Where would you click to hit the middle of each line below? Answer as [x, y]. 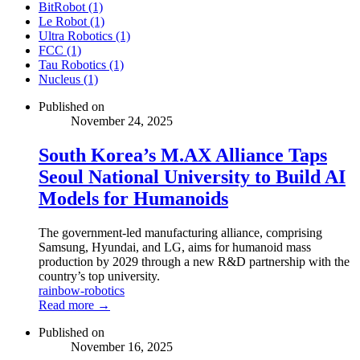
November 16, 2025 [122, 346]
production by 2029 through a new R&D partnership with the [194, 261]
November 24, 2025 [122, 121]
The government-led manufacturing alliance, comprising [180, 232]
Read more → [74, 305]
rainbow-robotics [82, 290]
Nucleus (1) [68, 80]
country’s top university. [99, 276]
